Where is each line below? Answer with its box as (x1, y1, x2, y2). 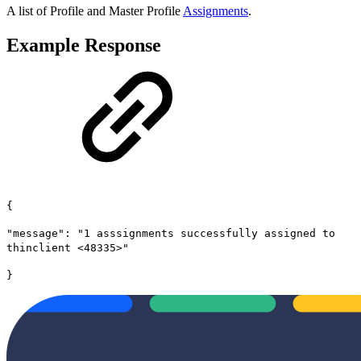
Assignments (183, 3, 248, 18)
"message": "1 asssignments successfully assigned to (6, 226, 335, 239)
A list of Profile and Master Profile (6, 3, 183, 18)
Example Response (6, 34, 161, 56)
